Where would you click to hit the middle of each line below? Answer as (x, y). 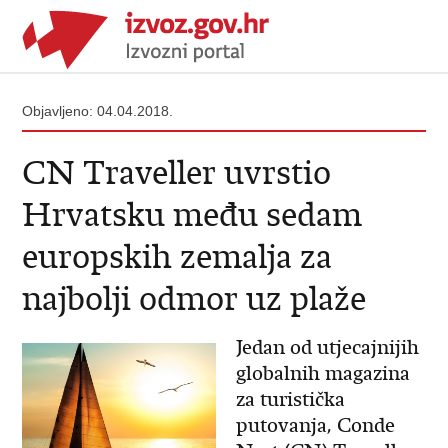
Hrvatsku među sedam (192, 214)
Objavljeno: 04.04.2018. (98, 111)
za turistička (290, 399)
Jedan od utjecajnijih (327, 347)
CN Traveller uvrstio (177, 172)
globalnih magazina (322, 373)
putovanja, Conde (315, 425)
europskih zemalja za (177, 256)
